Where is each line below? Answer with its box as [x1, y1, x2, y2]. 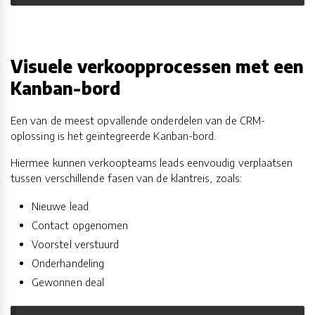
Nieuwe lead [32, 200, 89, 213]
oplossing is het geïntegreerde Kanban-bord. [11, 129, 217, 143]
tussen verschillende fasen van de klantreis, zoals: [11, 172, 243, 185]
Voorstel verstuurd [32, 238, 120, 251]
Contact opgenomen [32, 219, 129, 232]
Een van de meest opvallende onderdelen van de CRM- [11, 114, 265, 127]
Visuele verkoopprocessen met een [11, 56, 304, 77]
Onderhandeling [32, 257, 105, 270]
